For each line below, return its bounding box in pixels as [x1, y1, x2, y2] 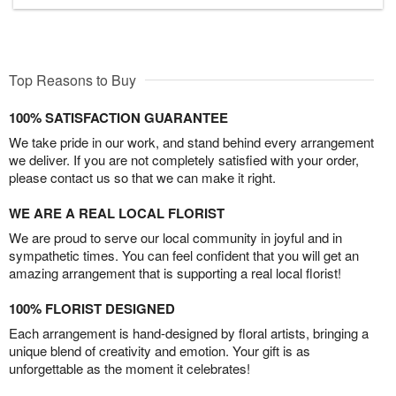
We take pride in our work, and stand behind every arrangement [9, 133, 374, 152]
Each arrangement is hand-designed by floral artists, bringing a [9, 324, 369, 343]
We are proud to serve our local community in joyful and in [9, 228, 342, 247]
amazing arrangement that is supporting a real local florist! [9, 263, 341, 283]
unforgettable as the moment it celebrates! [9, 359, 250, 378]
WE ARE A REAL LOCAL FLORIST [9, 203, 225, 224]
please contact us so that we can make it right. [9, 168, 276, 187]
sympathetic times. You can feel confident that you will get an [9, 246, 359, 265]
